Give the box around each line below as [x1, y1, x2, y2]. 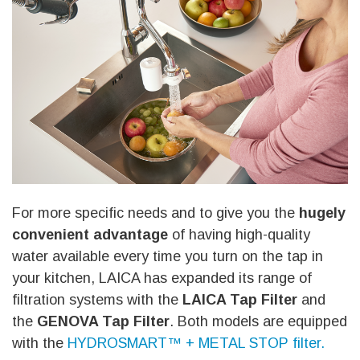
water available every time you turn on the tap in [12, 248, 323, 265]
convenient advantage [12, 227, 168, 243]
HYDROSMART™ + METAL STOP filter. [67, 335, 325, 352]
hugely [299, 205, 346, 222]
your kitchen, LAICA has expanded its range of [12, 270, 312, 287]
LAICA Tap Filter [182, 292, 297, 309]
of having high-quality [168, 227, 310, 243]
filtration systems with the [12, 292, 182, 309]
